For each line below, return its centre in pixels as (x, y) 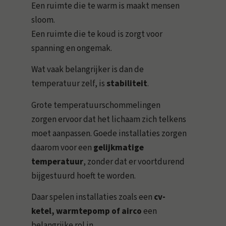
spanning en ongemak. (72, 48)
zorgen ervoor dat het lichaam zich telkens (109, 119)
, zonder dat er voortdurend (134, 162)
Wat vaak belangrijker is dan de (88, 70)
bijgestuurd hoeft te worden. (84, 176)
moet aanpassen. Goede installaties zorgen (109, 133)
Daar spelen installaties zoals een (93, 197)
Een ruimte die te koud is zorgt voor (97, 34)
